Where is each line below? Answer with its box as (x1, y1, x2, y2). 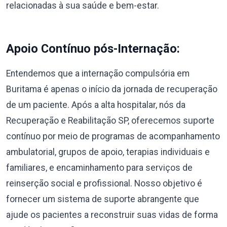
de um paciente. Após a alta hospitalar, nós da (6, 99, 185, 110)
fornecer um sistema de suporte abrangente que (6, 194, 199, 204)
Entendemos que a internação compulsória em (6, 68, 190, 79)
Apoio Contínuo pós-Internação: (6, 41, 180, 56)
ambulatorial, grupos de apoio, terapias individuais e (6, 146, 210, 157)
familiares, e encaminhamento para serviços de (6, 162, 193, 173)
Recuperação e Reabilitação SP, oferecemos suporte (6, 115, 214, 126)
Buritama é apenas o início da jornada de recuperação (6, 84, 217, 94)
